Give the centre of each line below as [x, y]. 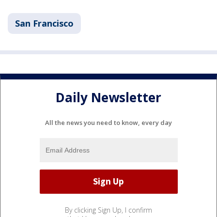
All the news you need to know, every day [108, 122]
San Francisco [44, 23]
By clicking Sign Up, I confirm [108, 210]
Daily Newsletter [108, 98]
